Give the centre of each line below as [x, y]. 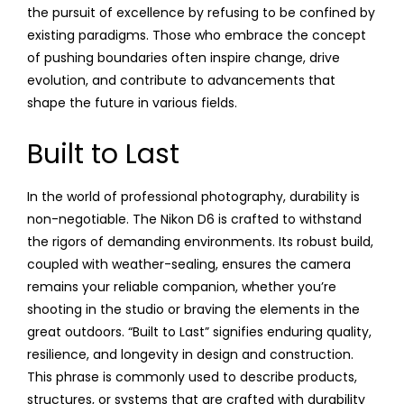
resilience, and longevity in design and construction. [190, 354]
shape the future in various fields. [132, 102]
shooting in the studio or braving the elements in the [193, 309]
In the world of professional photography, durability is [193, 196]
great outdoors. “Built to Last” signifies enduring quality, [199, 331]
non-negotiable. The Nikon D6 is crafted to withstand [194, 219]
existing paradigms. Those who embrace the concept [197, 35]
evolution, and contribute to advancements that [181, 80]
